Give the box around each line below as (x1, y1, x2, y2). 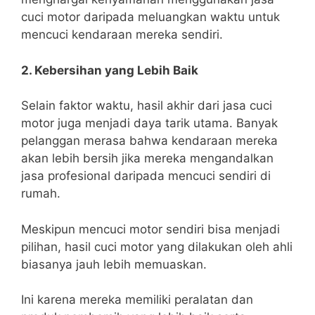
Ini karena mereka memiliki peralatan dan (21, 292, 253, 307)
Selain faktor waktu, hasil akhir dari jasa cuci (21, 98, 272, 113)
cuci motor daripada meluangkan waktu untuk (21, 10, 280, 25)
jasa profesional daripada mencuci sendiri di (21, 169, 271, 184)
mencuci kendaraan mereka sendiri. (21, 27, 223, 42)
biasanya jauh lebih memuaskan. (21, 257, 207, 271)
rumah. (21, 186, 60, 201)
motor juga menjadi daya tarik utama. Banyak (21, 116, 278, 131)
